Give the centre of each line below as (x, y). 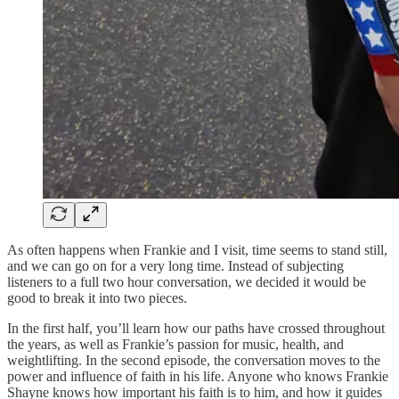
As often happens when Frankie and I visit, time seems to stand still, (197, 249)
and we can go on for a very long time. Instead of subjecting (175, 265)
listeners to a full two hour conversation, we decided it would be (187, 281)
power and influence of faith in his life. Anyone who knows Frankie (198, 376)
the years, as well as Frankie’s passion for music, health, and (175, 344)
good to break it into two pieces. (99, 297)
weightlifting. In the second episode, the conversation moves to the (194, 360)
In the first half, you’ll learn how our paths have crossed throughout (196, 328)
